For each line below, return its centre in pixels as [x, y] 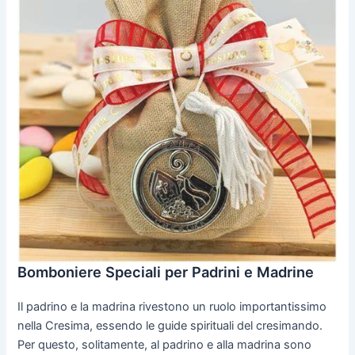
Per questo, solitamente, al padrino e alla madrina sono [165, 344]
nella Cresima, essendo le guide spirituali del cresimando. [170, 325]
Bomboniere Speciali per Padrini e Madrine [166, 271]
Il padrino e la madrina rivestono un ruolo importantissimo [172, 306]
